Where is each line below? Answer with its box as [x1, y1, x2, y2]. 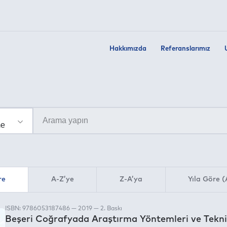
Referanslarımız [161, 46, 210, 53]
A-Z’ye [51, 175, 74, 183]
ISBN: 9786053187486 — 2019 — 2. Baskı [5, 205, 122, 212]
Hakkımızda [109, 46, 146, 53]
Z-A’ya [120, 175, 142, 183]
